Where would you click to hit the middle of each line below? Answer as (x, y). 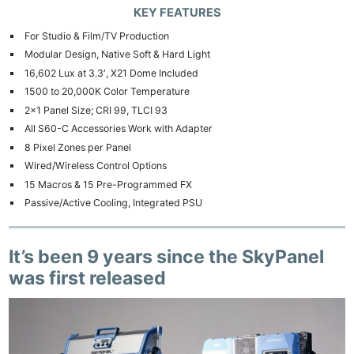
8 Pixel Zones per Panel (77, 147)
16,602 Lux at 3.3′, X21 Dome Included (111, 73)
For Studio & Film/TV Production (96, 36)
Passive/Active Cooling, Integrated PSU (113, 203)
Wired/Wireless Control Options (95, 166)
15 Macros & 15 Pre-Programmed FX (108, 184)
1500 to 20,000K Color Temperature (107, 92)
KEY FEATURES (177, 13)
